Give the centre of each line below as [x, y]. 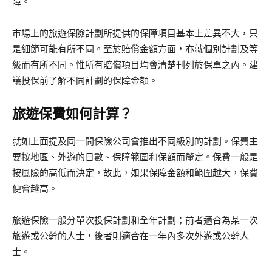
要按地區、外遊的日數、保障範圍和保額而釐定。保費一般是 [135, 157]
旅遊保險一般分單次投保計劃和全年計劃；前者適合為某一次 [135, 220]
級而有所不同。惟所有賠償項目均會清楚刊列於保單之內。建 [135, 65]
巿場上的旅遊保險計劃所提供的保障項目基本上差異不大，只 [135, 33]
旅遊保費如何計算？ [72, 114]
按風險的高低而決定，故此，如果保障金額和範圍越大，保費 [135, 173]
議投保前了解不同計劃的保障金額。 [85, 81]
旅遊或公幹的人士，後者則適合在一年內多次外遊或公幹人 [131, 236]
